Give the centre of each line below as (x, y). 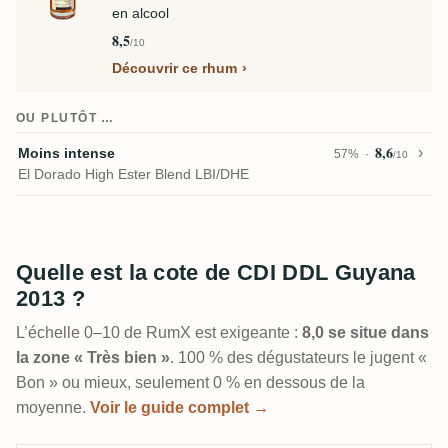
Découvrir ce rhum (174, 68)
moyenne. (53, 408)
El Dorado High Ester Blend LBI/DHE (133, 174)
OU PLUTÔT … (65, 118)
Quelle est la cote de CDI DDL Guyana (216, 273)
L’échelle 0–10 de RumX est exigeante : (159, 333)
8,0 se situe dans (365, 333)
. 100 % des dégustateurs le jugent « (298, 358)
